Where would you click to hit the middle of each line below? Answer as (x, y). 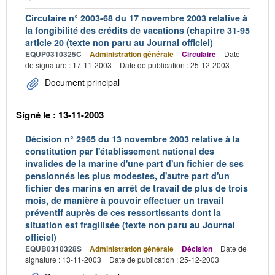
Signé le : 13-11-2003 (60, 115)
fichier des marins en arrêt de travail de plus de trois (137, 188)
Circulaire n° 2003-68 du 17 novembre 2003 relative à (136, 18)
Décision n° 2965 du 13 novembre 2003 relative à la (133, 138)
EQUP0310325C (53, 54)
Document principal (81, 83)
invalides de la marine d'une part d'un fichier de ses (134, 163)
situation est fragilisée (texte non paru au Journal (130, 224)
